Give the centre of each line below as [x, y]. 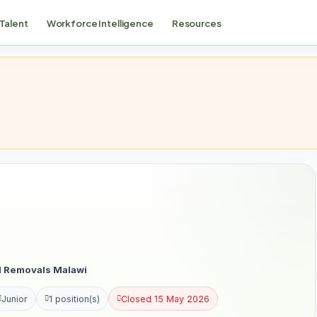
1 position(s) [74, 299]
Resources [196, 23]
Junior [15, 299]
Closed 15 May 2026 [165, 299]
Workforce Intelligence [100, 23]
